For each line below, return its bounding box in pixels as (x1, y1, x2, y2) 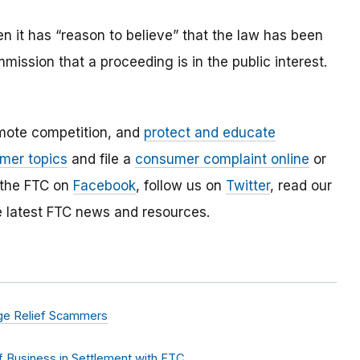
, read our (270, 178, 332, 194)
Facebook (73, 178, 136, 194)
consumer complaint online (135, 151, 309, 168)
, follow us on (136, 178, 226, 194)
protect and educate (144, 125, 276, 141)
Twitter (226, 178, 270, 194)
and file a (67, 151, 135, 168)
